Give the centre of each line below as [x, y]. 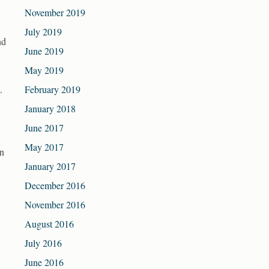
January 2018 [50, 109]
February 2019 [53, 89]
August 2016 [49, 224]
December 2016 [55, 186]
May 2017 [44, 147]
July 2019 [43, 32]
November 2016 [55, 205]
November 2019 [55, 13]
